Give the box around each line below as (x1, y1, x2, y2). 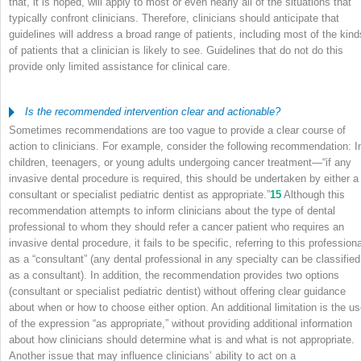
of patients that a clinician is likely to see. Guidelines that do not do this (9, 44, 343, 56)
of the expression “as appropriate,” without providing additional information (9, 317, 352, 330)
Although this (281, 188, 345, 201)
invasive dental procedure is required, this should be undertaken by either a (9, 172, 359, 185)
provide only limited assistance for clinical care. (9, 60, 230, 73)
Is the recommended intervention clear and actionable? (24, 106, 280, 118)
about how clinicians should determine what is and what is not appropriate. (9, 333, 355, 346)
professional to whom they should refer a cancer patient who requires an (9, 220, 344, 233)
